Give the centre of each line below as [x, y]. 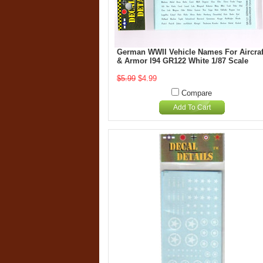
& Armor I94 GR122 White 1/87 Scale [183, 61]
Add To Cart [192, 107]
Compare [197, 93]
